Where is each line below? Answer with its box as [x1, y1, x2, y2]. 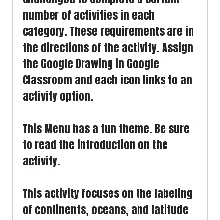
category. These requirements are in [23, 23, 194, 39]
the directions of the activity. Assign [23, 39, 193, 55]
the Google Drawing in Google [23, 55, 159, 72]
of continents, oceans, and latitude [23, 201, 189, 218]
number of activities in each [23, 7, 155, 23]
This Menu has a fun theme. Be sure [23, 120, 190, 137]
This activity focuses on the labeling [23, 185, 192, 201]
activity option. [23, 88, 93, 104]
